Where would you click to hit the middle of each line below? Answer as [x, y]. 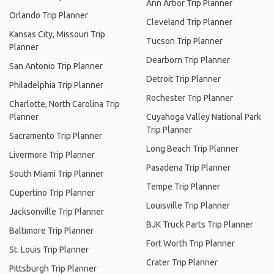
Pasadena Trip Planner [188, 168]
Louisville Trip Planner [188, 206]
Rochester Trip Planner [190, 98]
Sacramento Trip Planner [56, 136]
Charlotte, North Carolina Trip [65, 104]
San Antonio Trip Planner [56, 66]
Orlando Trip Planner [49, 15]
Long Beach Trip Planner [192, 149]
